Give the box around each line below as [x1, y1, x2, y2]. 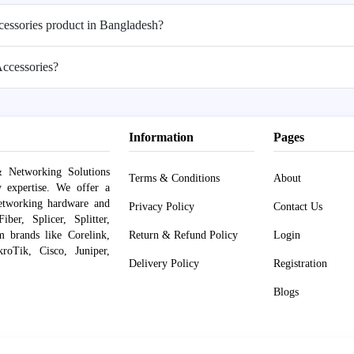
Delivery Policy [128, 257, 199, 269]
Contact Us [273, 200, 322, 213]
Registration [273, 257, 327, 269]
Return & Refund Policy [128, 228, 238, 241]
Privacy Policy [128, 200, 194, 213]
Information [128, 130, 194, 144]
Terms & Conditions [128, 171, 220, 184]
